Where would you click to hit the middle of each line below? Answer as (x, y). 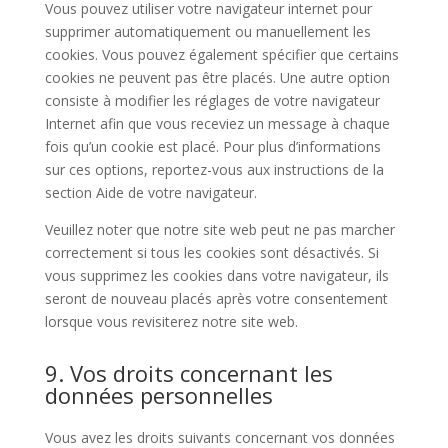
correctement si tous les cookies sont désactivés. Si (211, 252)
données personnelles (158, 395)
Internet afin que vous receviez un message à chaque (217, 123)
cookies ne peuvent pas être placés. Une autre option (217, 77)
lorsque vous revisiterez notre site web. (171, 321)
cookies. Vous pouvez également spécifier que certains (221, 54)
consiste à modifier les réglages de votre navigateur (212, 100)
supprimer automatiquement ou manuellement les (207, 31)
